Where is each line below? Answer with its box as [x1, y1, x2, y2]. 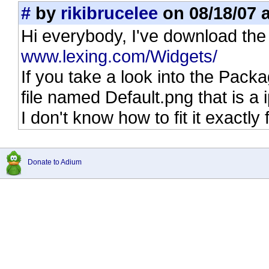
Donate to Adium [28, 158, 82, 166]
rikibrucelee [61, 3, 158, 23]
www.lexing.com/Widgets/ [21, 46, 217, 66]
